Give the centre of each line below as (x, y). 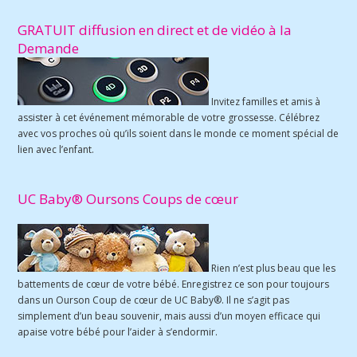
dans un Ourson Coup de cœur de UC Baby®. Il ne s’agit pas (154, 300)
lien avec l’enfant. (56, 149)
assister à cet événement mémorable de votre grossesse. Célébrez (169, 117)
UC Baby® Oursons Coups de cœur (128, 198)
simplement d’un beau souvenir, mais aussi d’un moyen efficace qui (169, 316)
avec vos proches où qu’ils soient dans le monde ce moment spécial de (178, 133)
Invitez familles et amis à (265, 101)
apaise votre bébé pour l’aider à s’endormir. (118, 331)
